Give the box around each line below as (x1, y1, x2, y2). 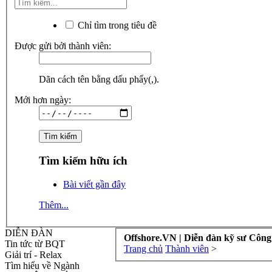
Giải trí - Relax (5, 249, 62, 260)
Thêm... (39, 199, 69, 210)
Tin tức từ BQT (5, 238, 65, 249)
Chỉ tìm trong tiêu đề (75, 20, 157, 31)
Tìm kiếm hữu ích (39, 154, 127, 168)
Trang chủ (124, 243, 163, 254)
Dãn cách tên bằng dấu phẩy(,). (39, 74, 159, 85)
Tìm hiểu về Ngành (5, 260, 80, 271)
